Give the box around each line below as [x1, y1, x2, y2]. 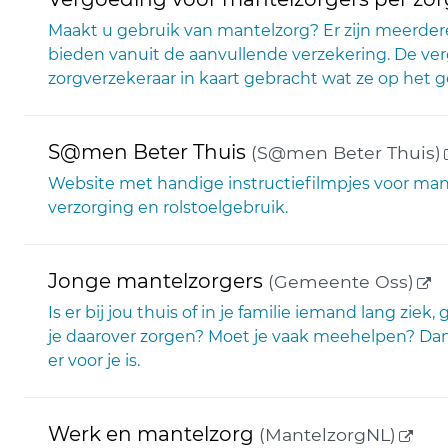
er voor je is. [48, 351, 140, 370]
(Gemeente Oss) [263, 271, 414, 292]
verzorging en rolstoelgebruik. [48, 198, 288, 217]
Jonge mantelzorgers [48, 269, 263, 293]
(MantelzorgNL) [254, 424, 396, 445]
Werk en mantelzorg [48, 422, 254, 446]
